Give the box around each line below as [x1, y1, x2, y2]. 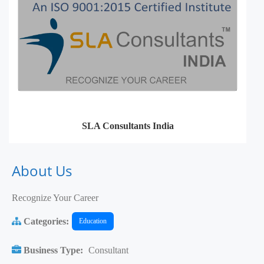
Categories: [21, 216, 69, 226]
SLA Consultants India [81, 121, 174, 131]
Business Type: [21, 245, 85, 256]
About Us [12, 161, 72, 181]
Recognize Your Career [12, 193, 98, 203]
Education [79, 217, 107, 226]
